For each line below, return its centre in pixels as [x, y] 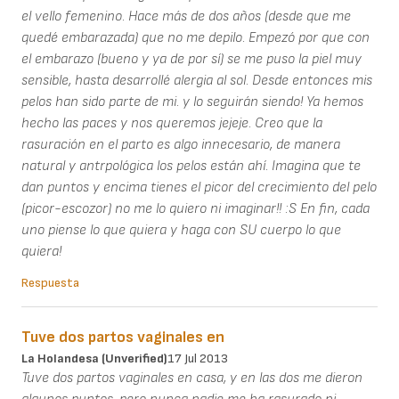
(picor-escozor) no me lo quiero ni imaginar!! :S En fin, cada [195, 208]
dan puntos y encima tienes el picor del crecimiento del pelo [199, 187]
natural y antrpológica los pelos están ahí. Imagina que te [191, 166]
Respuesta [50, 282]
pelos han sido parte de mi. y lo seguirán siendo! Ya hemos [192, 102]
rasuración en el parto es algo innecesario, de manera [181, 144]
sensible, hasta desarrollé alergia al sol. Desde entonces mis [197, 80]
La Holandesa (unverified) [94, 358]
